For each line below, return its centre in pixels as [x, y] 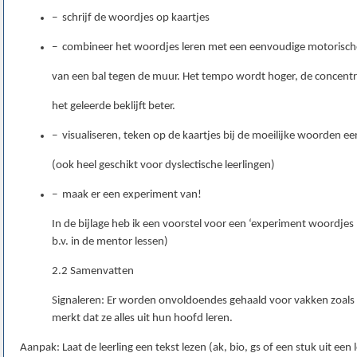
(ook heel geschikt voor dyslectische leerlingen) [163, 166]
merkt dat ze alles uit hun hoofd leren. [142, 319]
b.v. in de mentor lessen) [110, 242]
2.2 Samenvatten [93, 272]
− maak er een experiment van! [127, 195]
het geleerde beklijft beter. [114, 107]
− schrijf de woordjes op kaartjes [131, 18]
